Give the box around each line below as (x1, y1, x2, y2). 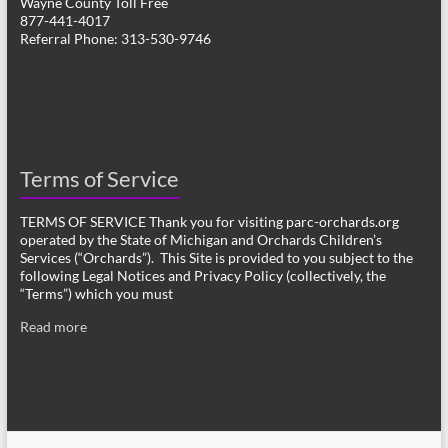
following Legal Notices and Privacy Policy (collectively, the (19, 267, 386, 285)
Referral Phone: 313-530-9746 (19, 30, 211, 48)
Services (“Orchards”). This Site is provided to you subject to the (19, 249, 413, 267)
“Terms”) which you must (19, 285, 173, 303)
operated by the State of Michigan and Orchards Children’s (19, 231, 382, 249)
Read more (19, 318, 87, 336)
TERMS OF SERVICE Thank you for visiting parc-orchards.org (19, 213, 399, 231)
